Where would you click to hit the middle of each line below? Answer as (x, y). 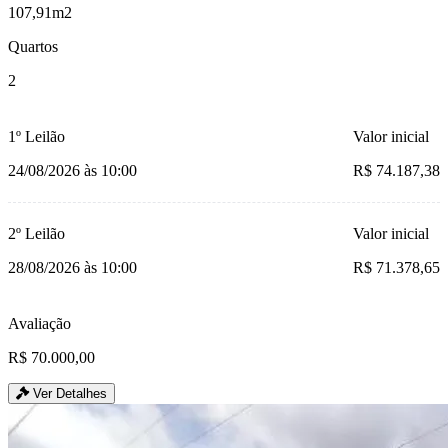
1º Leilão (36, 137)
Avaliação (39, 324)
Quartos (33, 47)
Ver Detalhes (68, 394)
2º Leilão (36, 234)
